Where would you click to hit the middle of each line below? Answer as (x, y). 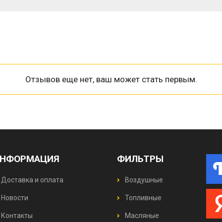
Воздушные (143, 180)
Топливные (143, 198)
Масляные (141, 216)
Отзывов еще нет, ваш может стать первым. (111, 79)
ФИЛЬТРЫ (140, 159)
